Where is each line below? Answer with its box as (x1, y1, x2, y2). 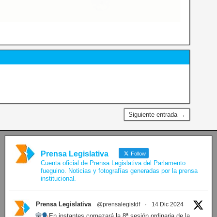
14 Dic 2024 (151, 201, 184, 208)
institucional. (40, 174, 76, 182)
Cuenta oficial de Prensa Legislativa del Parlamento (40, 159, 186, 167)
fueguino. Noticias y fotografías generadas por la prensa (40, 167, 198, 174)
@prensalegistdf (96, 201, 140, 208)
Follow (129, 150, 146, 156)
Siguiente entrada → (128, 110, 186, 118)
